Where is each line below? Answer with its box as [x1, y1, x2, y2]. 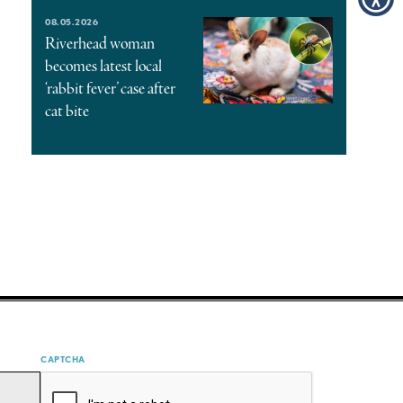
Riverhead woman [45, 32, 156, 55]
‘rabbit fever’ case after [45, 77, 176, 100]
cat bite [45, 100, 90, 122]
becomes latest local [45, 55, 163, 77]
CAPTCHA [40, 353, 85, 364]
